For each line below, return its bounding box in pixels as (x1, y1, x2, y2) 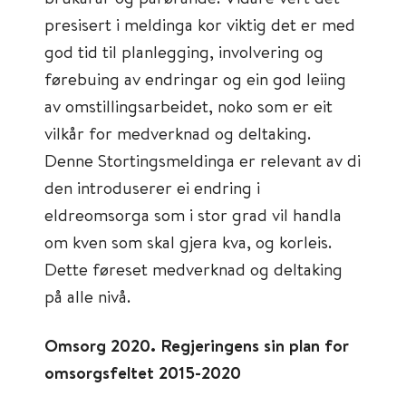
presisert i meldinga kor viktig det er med (44, 13, 355, 35)
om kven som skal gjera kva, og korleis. (44, 230, 332, 253)
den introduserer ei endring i (44, 176, 260, 198)
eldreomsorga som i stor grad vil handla (44, 203, 342, 226)
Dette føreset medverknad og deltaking (44, 257, 343, 280)
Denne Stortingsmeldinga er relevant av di (44, 149, 361, 171)
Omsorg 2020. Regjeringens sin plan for (44, 333, 349, 357)
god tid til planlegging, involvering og (44, 40, 324, 63)
